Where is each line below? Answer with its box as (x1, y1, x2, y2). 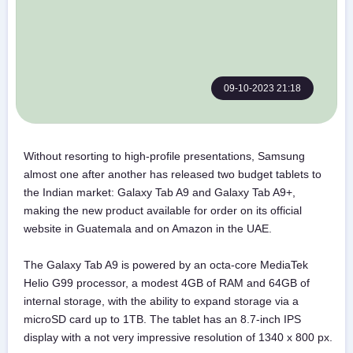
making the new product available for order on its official (24, 204, 302, 217)
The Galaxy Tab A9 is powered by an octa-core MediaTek (24, 258, 308, 271)
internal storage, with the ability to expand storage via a (24, 295, 299, 307)
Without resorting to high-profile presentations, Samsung (24, 150, 305, 162)
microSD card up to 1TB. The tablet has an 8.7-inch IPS (24, 313, 301, 325)
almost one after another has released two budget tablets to (24, 168, 321, 180)
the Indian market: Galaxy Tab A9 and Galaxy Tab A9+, (24, 186, 295, 199)
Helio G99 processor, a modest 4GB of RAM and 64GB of (24, 277, 310, 289)
